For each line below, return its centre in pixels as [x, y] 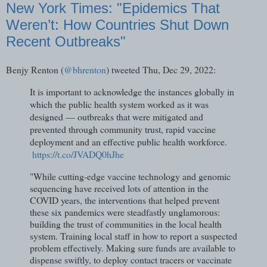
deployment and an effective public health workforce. [128, 142]
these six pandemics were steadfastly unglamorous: [125, 212]
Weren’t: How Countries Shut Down [117, 24]
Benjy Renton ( [35, 70]
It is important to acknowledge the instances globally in [132, 92]
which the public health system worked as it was [119, 104]
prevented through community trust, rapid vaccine [123, 129]
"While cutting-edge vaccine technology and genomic [130, 176]
